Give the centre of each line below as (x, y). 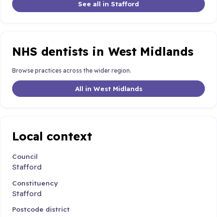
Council (25, 156)
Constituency (35, 183)
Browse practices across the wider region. (72, 71)
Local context (52, 136)
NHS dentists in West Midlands (103, 51)
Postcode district (41, 209)
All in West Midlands (108, 88)
